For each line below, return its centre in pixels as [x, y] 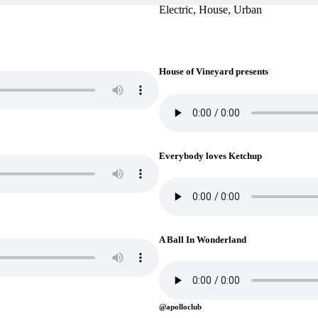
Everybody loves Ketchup [210, 155]
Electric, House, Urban [210, 10]
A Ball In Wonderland [203, 240]
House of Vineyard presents [214, 72]
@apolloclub [180, 307]
